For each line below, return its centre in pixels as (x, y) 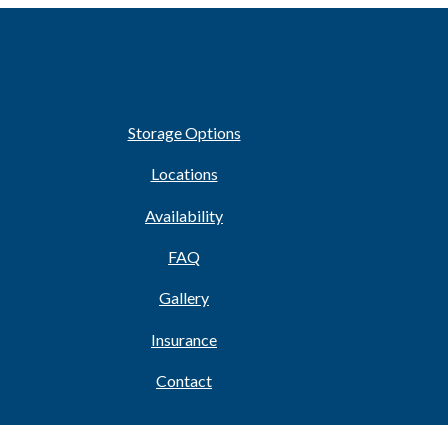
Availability (184, 215)
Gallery (184, 298)
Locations (184, 174)
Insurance (184, 339)
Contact (184, 381)
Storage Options (184, 132)
